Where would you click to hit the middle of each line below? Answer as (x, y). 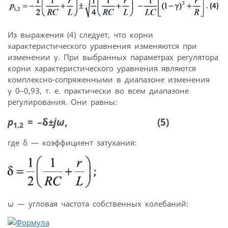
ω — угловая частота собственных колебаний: (98, 204)
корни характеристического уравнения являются (102, 68)
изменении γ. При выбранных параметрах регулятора (113, 57)
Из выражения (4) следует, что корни (80, 34)
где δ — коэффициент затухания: (72, 142)
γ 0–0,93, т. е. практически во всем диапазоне (98, 90)
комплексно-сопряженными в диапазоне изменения (109, 79)
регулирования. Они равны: (62, 102)
